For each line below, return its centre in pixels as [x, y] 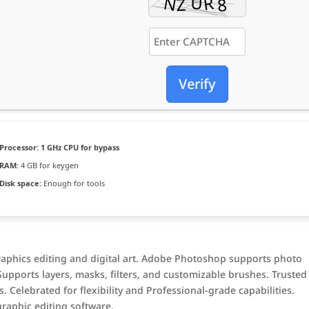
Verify [197, 84]
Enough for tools [73, 183]
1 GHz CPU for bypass [79, 147]
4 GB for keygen [49, 165]
